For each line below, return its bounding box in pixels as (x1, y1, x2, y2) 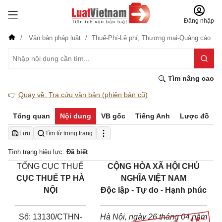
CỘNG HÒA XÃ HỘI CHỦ (107, 162, 200, 170)
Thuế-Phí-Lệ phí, (92, 34, 142, 42)
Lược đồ (180, 112, 209, 120)
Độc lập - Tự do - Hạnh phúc (100, 186, 207, 194)
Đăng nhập (184, 17, 214, 24)
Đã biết (66, 148, 88, 156)
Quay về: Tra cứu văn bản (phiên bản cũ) (18, 91, 148, 99)
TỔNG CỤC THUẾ (17, 162, 84, 170)
